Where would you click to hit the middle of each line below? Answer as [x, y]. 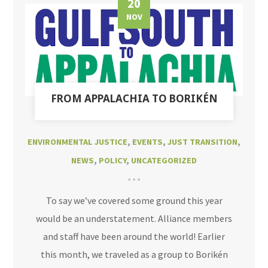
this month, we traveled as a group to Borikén [134, 255]
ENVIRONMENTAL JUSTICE [77, 142]
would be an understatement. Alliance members [134, 219]
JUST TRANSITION [202, 142]
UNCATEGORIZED [164, 161]
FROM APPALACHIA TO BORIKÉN [134, 99]
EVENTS [147, 142]
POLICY [112, 161]
